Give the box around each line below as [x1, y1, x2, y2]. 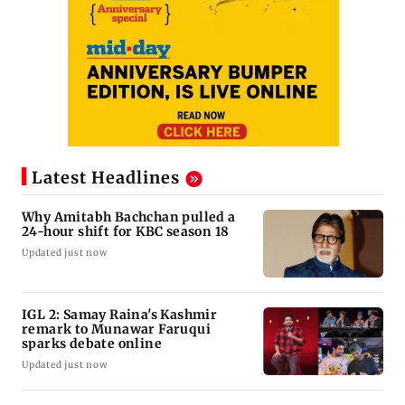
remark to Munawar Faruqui [22, 320, 211, 337]
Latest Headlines [32, 166, 180, 188]
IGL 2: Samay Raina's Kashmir [22, 306, 218, 323]
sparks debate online [22, 334, 162, 352]
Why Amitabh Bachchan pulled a [22, 208, 236, 225]
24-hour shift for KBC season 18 [22, 222, 231, 240]
